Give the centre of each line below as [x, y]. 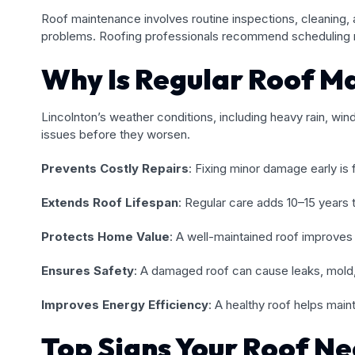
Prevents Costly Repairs [115, 168]
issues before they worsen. [116, 134]
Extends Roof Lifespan [110, 202]
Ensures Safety [88, 270]
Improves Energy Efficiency [125, 304]
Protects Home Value [105, 236]
